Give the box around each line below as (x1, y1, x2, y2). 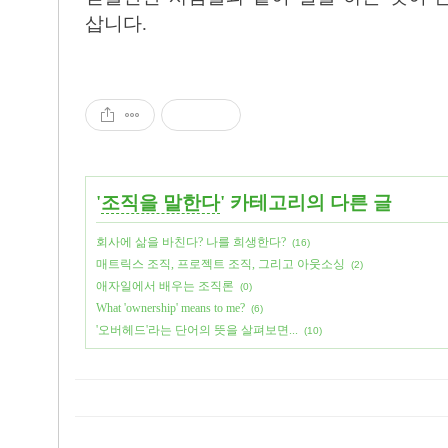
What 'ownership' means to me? (96, 301, 245, 315)
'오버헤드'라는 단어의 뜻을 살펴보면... (96, 323, 298, 337)
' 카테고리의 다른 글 (220, 192, 392, 213)
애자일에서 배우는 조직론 (96, 279, 234, 293)
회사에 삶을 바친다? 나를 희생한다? (96, 235, 286, 249)
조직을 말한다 (101, 192, 220, 213)
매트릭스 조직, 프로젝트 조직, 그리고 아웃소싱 (96, 257, 345, 271)
